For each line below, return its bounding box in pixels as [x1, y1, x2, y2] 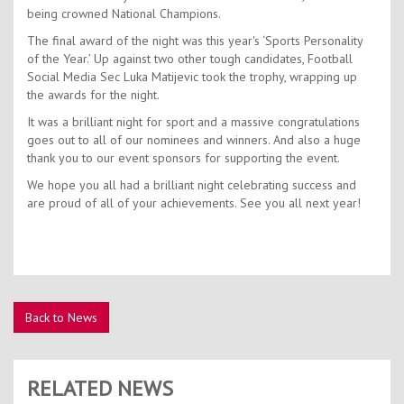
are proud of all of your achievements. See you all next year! [27, 195, 361, 212]
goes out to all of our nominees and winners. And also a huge [27, 132, 361, 149]
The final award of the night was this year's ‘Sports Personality [27, 32, 363, 50]
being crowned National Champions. [27, 5, 221, 23]
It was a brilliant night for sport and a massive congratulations [27, 114, 360, 131]
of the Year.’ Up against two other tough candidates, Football [27, 50, 353, 68]
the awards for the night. [27, 87, 160, 104]
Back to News [25, 309, 97, 326]
